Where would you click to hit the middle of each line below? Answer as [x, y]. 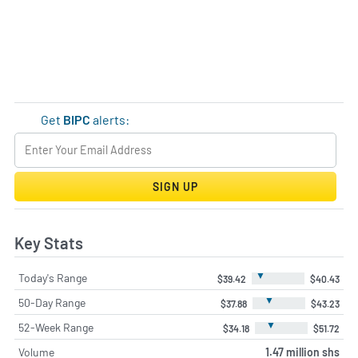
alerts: [110, 120]
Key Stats [49, 243]
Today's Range [53, 277]
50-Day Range [52, 302]
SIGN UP [175, 186]
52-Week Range [56, 327]
